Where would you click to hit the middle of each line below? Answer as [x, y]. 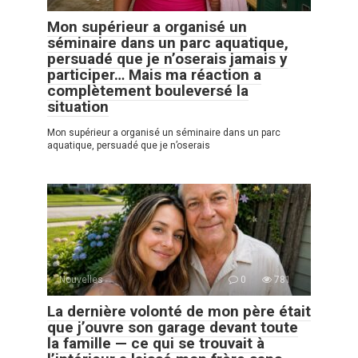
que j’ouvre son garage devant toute [173, 328]
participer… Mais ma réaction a [154, 75]
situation [78, 107]
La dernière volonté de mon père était [179, 312]
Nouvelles [81, 280]
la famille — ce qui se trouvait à [156, 344]
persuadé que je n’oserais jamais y [167, 59]
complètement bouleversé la [148, 91]
